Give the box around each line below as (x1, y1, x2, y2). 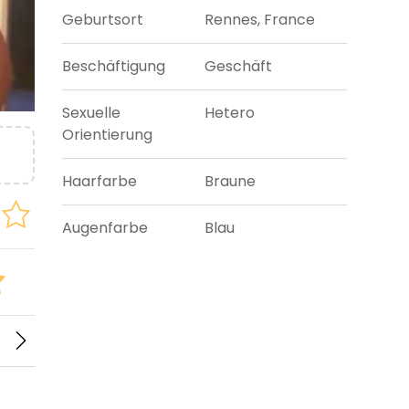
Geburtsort (62, 9, 144, 31)
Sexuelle (62, 102, 121, 124)
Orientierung (62, 124, 153, 146)
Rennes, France (204, 9, 315, 31)
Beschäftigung (62, 56, 166, 78)
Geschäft (204, 56, 272, 78)
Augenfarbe (62, 217, 149, 239)
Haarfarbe (62, 171, 138, 193)
